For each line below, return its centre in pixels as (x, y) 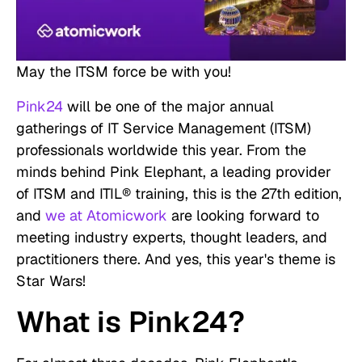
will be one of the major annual (168, 107)
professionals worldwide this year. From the (161, 150)
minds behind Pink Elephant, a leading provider (174, 172)
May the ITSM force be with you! (124, 72)
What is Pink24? (130, 322)
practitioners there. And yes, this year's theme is (176, 259)
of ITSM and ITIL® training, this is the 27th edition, (179, 194)
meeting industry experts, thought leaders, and (172, 238)
